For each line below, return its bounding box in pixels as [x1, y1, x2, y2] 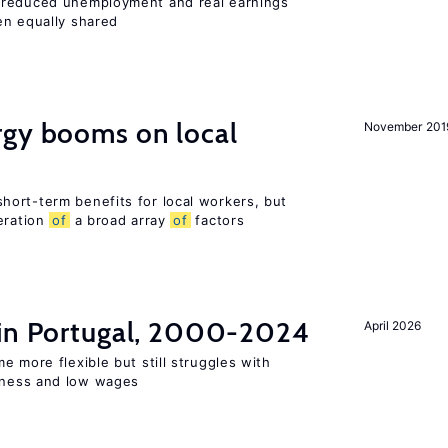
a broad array [69, 212, 171, 228]
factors [190, 212, 245, 228]
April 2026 [364, 318, 421, 333]
